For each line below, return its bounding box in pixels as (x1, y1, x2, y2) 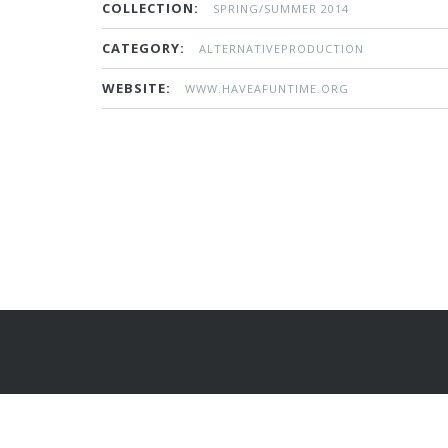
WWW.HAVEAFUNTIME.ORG (185, 81, 349, 96)
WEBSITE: (102, 79, 171, 97)
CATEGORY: (102, 39, 185, 57)
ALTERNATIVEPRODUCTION (199, 41, 364, 56)
